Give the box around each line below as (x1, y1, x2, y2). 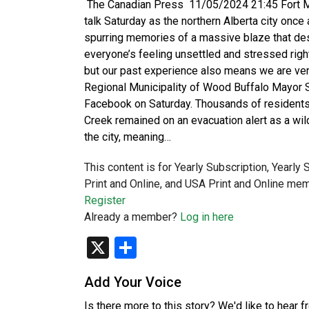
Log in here (180, 210, 234, 223)
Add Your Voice (84, 274, 181, 290)
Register (84, 194, 126, 207)
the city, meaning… (84, 130, 171, 143)
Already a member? (84, 210, 180, 223)
